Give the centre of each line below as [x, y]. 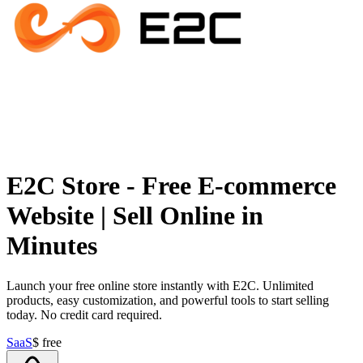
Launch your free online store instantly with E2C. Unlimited [160, 285]
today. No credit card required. [84, 314]
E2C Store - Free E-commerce [171, 186]
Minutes [52, 246]
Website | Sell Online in [135, 216]
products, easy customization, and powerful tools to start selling [168, 300]
